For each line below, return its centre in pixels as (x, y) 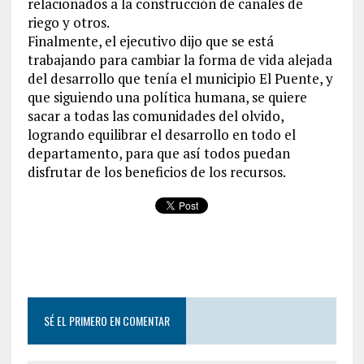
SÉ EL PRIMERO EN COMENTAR (106, 320)
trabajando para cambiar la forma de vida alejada (180, 59)
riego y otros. (68, 22)
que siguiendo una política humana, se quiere (167, 97)
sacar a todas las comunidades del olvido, (155, 115)
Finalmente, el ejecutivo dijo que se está (150, 41)
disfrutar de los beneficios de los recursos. (156, 171)
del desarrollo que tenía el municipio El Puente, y (180, 78)
